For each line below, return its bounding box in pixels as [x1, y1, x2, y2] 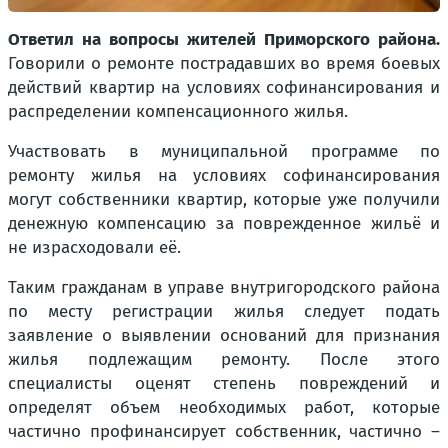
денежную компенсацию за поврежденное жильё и [8, 213, 440, 234]
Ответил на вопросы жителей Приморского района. [8, 29, 440, 50]
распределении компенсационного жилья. [8, 101, 348, 122]
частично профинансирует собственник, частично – [8, 421, 440, 442]
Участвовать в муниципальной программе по [8, 141, 440, 162]
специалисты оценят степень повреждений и [8, 373, 440, 394]
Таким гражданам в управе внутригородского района [8, 277, 440, 298]
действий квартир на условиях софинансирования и [8, 77, 440, 98]
